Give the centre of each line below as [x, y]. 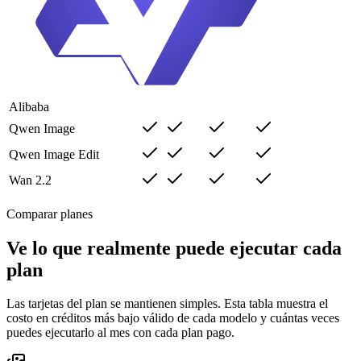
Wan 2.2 [30, 180]
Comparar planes [50, 214]
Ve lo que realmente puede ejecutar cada [174, 248]
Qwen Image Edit [54, 154]
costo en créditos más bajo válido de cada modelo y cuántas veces [173, 318]
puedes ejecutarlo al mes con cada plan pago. [120, 333]
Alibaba [29, 106]
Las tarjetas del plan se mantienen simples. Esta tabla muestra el [167, 304]
